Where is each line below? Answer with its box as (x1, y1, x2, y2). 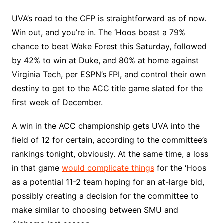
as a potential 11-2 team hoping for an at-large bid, (11, 176, 204, 187)
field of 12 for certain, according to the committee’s (11, 134, 207, 145)
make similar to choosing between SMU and (11, 204, 178, 215)
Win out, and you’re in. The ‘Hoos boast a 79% (11, 27, 185, 37)
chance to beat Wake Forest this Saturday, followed (11, 41, 207, 51)
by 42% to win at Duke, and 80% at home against (11, 55, 199, 65)
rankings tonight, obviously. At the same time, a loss (11, 148, 208, 159)
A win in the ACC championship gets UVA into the (11, 120, 200, 131)
